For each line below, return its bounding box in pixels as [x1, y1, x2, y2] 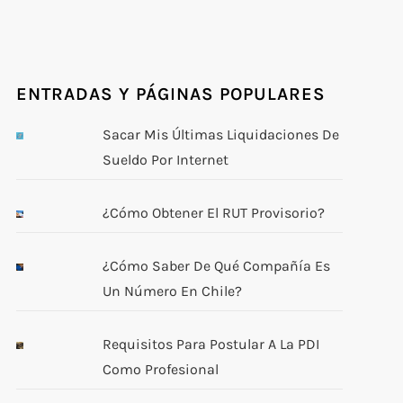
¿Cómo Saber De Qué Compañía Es [103, 257, 331, 274]
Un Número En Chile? [103, 282, 243, 300]
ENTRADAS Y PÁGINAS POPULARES [15, 84, 326, 104]
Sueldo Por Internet [103, 151, 229, 168]
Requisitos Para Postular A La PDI [103, 336, 320, 353]
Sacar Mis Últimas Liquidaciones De [103, 126, 340, 143]
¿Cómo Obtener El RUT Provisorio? [103, 204, 326, 221]
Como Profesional [103, 361, 219, 378]
